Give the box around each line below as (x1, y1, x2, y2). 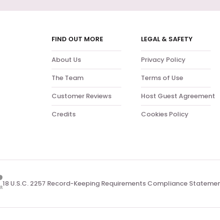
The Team (52, 73, 84, 82)
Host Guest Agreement (141, 91, 216, 101)
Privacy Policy (141, 55, 186, 64)
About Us (52, 55, 82, 64)
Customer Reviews (52, 91, 112, 101)
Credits (52, 110, 76, 119)
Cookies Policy (141, 110, 189, 119)
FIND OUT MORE (52, 34, 104, 44)
